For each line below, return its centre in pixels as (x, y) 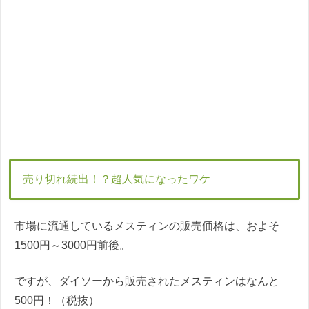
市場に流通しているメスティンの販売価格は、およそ (147, 226)
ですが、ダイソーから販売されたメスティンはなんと (147, 281)
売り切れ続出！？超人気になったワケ (117, 179)
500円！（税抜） (57, 301)
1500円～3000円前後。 (72, 246)
